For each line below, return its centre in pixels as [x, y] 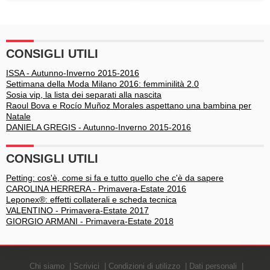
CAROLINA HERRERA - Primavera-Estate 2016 [96, 189]
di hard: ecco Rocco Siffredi [77, 7]
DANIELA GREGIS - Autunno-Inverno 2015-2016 [99, 127]
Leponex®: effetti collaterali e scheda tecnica [91, 199]
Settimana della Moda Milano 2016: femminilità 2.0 [102, 84]
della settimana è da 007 [199, 7]
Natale [18, 116]
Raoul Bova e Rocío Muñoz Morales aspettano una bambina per [129, 105]
